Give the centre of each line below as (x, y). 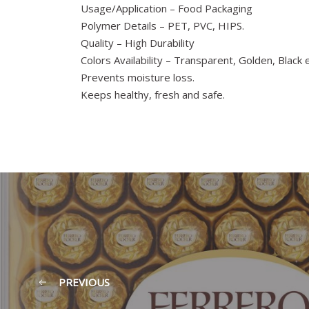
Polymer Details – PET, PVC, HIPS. (162, 26)
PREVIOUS (84, 282)
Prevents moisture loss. (138, 77)
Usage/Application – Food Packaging (167, 8)
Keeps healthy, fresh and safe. (153, 94)
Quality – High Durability (138, 43)
